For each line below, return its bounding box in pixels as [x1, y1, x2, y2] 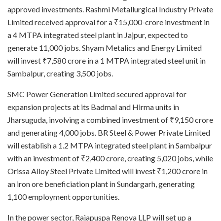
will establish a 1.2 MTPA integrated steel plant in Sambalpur [7, 141, 212, 150]
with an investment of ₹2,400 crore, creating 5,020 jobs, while [7, 153, 213, 163]
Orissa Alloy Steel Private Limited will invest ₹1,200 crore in [7, 166, 208, 176]
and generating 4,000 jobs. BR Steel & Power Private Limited [7, 128, 210, 137]
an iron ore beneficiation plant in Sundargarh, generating [7, 179, 195, 188]
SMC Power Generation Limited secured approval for [7, 89, 186, 99]
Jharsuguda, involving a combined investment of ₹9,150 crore [7, 115, 213, 124]
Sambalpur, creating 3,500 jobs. [7, 69, 113, 78]
